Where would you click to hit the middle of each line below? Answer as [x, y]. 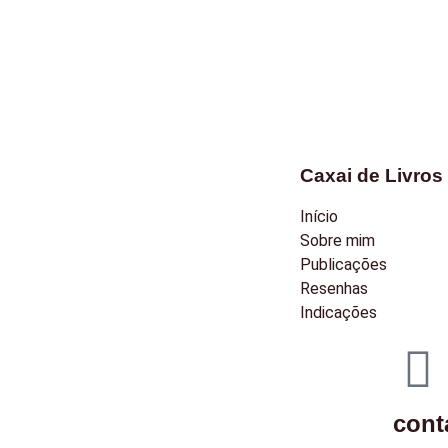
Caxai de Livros [371, 175]
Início [319, 216]
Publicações [343, 264]
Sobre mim [337, 240]
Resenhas [334, 288]
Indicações [338, 312]
